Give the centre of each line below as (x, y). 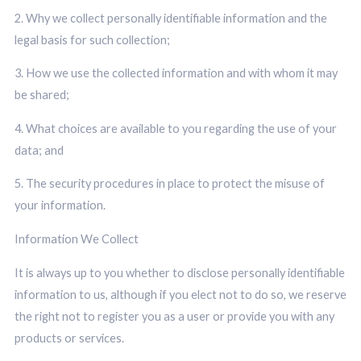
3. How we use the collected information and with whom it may (176, 73)
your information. (60, 205)
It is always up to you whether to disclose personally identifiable (179, 272)
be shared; (41, 95)
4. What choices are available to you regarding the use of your (175, 128)
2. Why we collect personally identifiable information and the (170, 18)
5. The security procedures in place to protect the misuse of (169, 184)
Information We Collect (76, 239)
